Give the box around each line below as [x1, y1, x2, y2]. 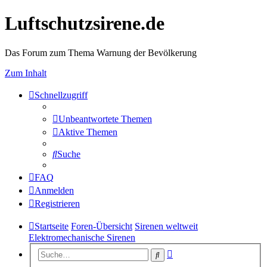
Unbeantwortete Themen [58, 113, 152, 124]
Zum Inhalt [5, 67, 46, 78]
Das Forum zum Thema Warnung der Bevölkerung [5, 47, 197, 58]
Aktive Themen [58, 126, 117, 137]
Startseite [35, 221, 69, 231]
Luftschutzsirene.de [5, 13, 164, 35]
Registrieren [35, 198, 80, 209]
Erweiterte [172, 247, 211, 257]
